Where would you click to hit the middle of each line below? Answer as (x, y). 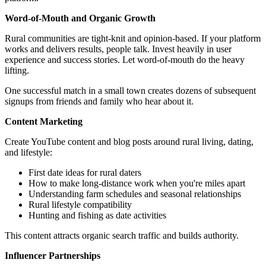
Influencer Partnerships (53, 256)
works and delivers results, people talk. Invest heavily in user (118, 49)
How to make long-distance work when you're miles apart (137, 183)
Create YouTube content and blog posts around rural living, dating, (129, 142)
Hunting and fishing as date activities (97, 215)
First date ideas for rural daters (85, 172)
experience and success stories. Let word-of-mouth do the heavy (125, 60)
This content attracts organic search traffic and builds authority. (122, 235)
